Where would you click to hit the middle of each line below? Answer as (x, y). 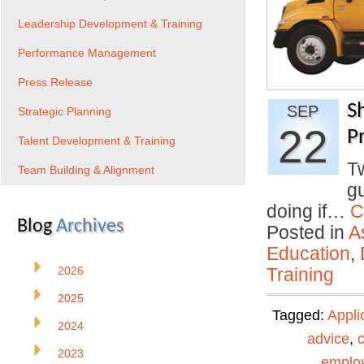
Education (308, 253)
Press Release (55, 82)
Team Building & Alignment (86, 170)
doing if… (308, 211)
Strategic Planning (65, 111)
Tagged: (300, 315)
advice (328, 339)
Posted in (308, 232)
